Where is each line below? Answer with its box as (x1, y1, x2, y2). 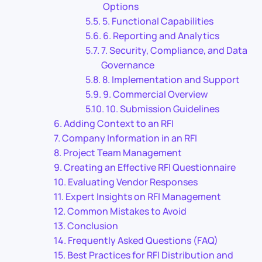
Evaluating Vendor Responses (68, 175, 198, 188)
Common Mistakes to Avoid (67, 205, 187, 218)
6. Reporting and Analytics (103, 29, 220, 42)
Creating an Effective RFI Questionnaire (64, 161, 236, 174)
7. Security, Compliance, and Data (101, 44, 248, 57)
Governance (101, 58, 155, 71)
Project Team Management (63, 146, 182, 159)
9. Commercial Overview (103, 88, 208, 101)
